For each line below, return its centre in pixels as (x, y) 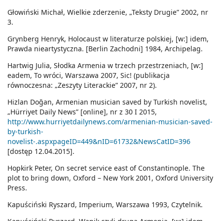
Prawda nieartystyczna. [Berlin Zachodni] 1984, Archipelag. (105, 49)
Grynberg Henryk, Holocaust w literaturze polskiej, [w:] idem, (108, 39)
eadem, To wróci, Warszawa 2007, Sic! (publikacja (89, 75)
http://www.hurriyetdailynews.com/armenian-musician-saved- (110, 122)
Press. (17, 188)
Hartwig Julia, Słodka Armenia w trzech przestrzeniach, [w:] (105, 66)
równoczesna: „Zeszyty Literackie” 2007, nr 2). (82, 85)
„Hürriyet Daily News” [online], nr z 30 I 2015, (82, 112)
